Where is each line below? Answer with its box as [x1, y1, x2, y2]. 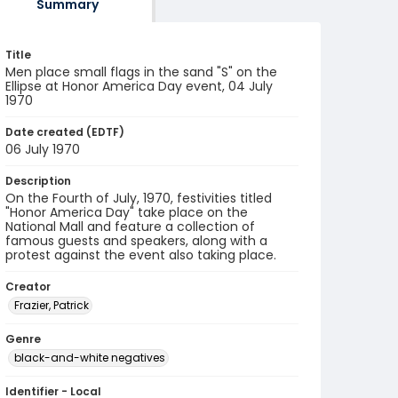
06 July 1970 [5, 140, 80, 158]
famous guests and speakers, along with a [5, 232, 267, 250]
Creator [5, 279, 51, 294]
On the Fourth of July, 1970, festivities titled [5, 189, 272, 207]
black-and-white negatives [14, 350, 165, 365]
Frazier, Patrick [14, 298, 89, 313]
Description [5, 173, 71, 188]
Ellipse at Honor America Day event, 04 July [5, 77, 273, 95]
